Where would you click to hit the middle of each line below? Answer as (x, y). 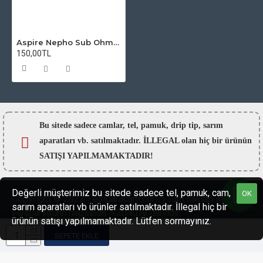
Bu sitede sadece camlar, (83, 125)
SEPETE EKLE (77, 235)
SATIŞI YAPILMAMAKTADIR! (96, 156)
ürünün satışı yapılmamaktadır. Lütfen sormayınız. (112, 221)
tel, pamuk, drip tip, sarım (175, 125)
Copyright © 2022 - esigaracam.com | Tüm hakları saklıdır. (129, 199)
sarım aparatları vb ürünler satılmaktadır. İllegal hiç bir (119, 207)
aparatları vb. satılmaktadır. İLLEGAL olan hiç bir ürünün (146, 141)
